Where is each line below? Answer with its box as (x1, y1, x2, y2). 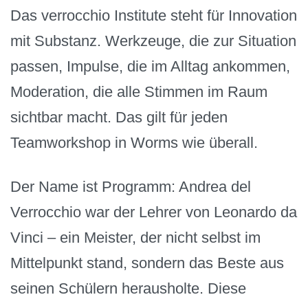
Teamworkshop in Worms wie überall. (10, 133, 258, 151)
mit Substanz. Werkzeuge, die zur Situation (10, 32, 296, 49)
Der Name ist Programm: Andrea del (10, 178, 251, 196)
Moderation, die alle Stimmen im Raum (10, 82, 267, 100)
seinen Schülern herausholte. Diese (10, 280, 246, 298)
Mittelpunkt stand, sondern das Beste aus (10, 254, 284, 272)
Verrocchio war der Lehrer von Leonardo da (10, 203, 297, 221)
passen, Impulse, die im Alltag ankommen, (10, 57, 290, 75)
